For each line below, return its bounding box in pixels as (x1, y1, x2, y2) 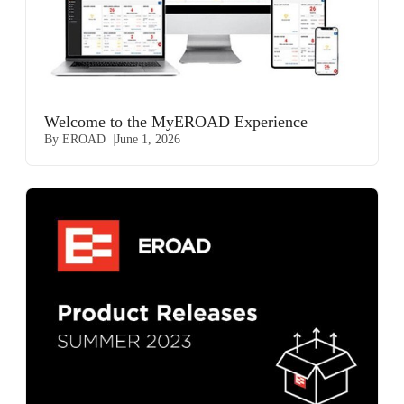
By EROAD (44, 133, 106, 147)
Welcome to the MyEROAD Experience (44, 113, 308, 132)
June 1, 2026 (115, 133, 180, 147)
